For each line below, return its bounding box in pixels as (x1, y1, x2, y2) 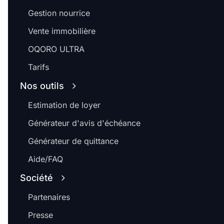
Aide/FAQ (28, 154, 63, 164)
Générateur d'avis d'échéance (28, 118, 140, 128)
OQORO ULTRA (28, 44, 84, 54)
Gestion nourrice (28, 8, 90, 18)
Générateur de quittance (28, 136, 118, 146)
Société (20, 172, 53, 183)
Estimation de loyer (28, 100, 100, 110)
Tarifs (28, 62, 49, 72)
